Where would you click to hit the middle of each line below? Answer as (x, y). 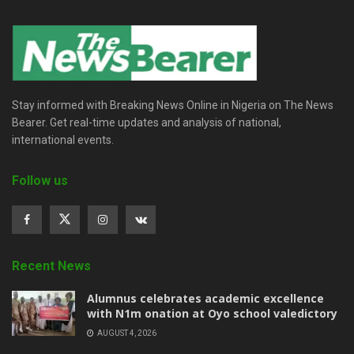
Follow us (40, 180)
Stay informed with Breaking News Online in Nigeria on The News (173, 105)
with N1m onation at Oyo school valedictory (212, 313)
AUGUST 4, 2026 (126, 333)
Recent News (51, 265)
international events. (63, 139)
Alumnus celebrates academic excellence (205, 298)
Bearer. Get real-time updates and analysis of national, (147, 122)
